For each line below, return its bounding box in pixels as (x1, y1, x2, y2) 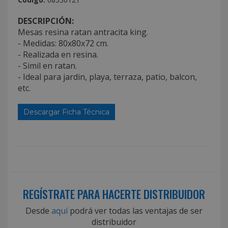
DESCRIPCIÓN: (18, 15, 74, 26)
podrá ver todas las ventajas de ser (68, 205, 203, 216)
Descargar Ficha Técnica (23, 107, 109, 117)
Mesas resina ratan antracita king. (18, 26, 148, 38)
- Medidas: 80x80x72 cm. (18, 37, 108, 49)
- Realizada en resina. (18, 48, 98, 60)
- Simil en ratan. (18, 60, 77, 71)
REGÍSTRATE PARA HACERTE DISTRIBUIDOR (23, 185, 205, 202)
